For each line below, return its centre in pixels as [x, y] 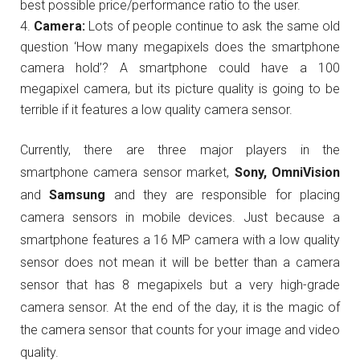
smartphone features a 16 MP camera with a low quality [180, 240]
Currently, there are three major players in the [180, 150]
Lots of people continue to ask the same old [215, 26]
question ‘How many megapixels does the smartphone [180, 47]
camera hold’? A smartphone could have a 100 [180, 68]
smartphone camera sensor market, [127, 172]
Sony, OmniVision [287, 172]
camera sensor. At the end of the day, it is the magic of [180, 307]
